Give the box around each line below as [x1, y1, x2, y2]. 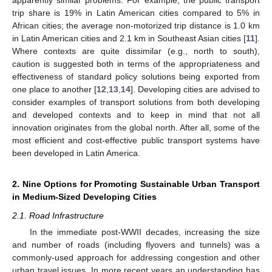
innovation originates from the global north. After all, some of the [12, 122, 260, 132]
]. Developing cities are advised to [131, 84, 260, 94]
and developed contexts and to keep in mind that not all [12, 109, 260, 120]
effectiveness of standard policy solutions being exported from [12, 71, 260, 81]
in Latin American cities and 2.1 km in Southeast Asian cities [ [12, 33, 246, 43]
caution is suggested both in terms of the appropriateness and [12, 58, 260, 69]
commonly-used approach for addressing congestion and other [12, 253, 260, 262]
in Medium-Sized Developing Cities [12, 191, 157, 202]
